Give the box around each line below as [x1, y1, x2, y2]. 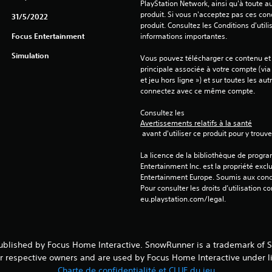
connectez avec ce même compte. [140, 86, 255, 96]
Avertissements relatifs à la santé [140, 118, 252, 128]
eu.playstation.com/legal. [140, 194, 226, 204]
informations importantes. [140, 31, 227, 41]
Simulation [11, 50, 49, 60]
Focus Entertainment [11, 31, 84, 41]
